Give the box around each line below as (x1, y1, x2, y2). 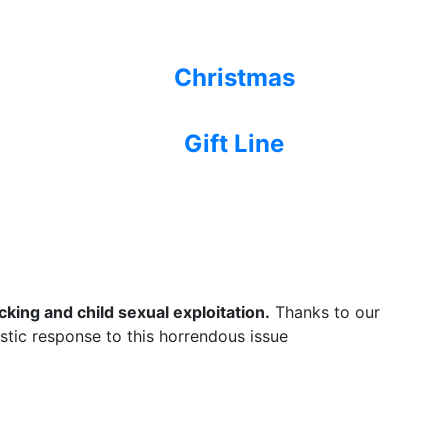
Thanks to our (270, 301, 380, 322)
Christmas (173, 62, 295, 92)
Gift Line (184, 128, 284, 158)
